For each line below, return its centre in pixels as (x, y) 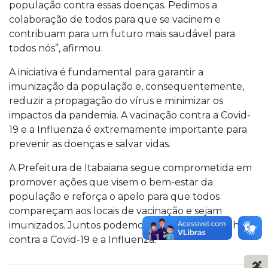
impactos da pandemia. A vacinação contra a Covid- (130, 115)
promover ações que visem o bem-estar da (111, 182)
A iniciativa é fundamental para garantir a (106, 72)
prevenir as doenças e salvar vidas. (90, 144)
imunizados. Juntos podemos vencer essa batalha (127, 225)
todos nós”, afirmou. (56, 48)
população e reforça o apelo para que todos (114, 197)
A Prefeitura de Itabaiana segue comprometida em (130, 168)
